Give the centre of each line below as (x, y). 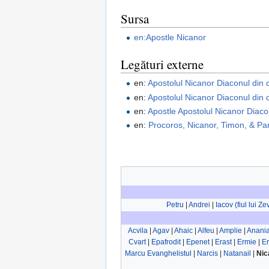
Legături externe (162, 64)
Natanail (237, 254)
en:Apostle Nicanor (170, 37)
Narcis (207, 254)
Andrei (199, 205)
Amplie (231, 231)
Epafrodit (166, 242)
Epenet (198, 242)
